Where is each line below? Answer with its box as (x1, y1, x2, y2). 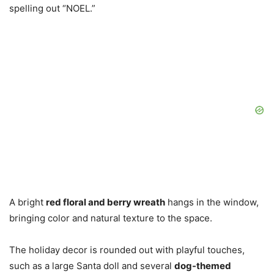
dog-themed (174, 260, 231, 272)
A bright (9, 196, 46, 209)
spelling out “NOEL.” (9, 2, 95, 15)
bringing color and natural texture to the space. (9, 212, 212, 224)
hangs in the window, (165, 196, 259, 209)
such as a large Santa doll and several (9, 260, 174, 272)
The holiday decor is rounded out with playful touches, (9, 244, 245, 256)
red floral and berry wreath (46, 196, 165, 209)
